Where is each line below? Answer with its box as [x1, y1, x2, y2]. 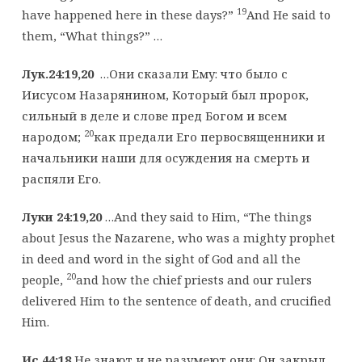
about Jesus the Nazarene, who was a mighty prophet [21, 229, 335, 246]
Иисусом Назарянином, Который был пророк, [21, 86, 309, 103]
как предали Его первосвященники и [93, 128, 325, 145]
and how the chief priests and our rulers [75, 271, 312, 288]
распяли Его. [21, 170, 101, 187]
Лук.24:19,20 [21, 65, 94, 82]
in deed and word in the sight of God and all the [21, 250, 301, 267]
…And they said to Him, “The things [101, 208, 312, 225]
